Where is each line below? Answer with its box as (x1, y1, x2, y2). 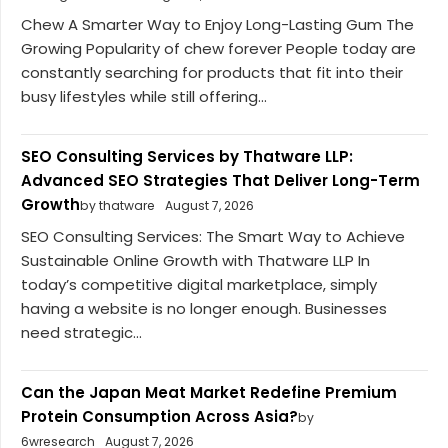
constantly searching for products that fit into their (21, 62, 403, 84)
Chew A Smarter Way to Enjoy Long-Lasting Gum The (21, 14, 414, 36)
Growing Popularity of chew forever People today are (21, 38, 416, 60)
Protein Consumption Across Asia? (21, 405, 298, 427)
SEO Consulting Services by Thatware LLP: (21, 146, 353, 168)
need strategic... (21, 321, 142, 343)
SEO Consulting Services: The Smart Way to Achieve (21, 225, 405, 247)
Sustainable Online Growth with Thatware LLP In (21, 249, 370, 271)
